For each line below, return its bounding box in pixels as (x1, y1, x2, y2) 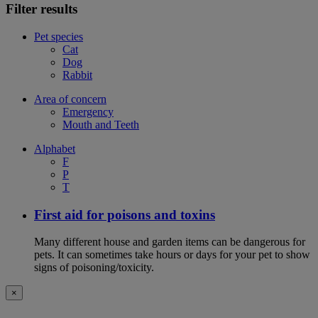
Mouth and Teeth (62, 118, 139, 131)
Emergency (62, 105, 114, 118)
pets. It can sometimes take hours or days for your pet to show (34, 248, 310, 261)
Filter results (6, 1, 77, 17)
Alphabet (34, 142, 75, 155)
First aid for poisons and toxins (34, 207, 215, 222)
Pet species (34, 30, 83, 43)
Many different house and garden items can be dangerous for (34, 236, 305, 248)
